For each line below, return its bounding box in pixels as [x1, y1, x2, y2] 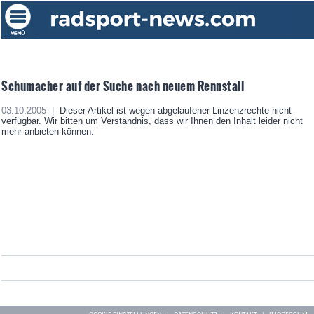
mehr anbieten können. [1, 126, 94, 137]
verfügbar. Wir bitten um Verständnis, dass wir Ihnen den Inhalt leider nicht [1, 116, 303, 127]
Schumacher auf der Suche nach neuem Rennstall [1, 76, 245, 95]
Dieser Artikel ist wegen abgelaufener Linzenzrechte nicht [57, 105, 292, 116]
